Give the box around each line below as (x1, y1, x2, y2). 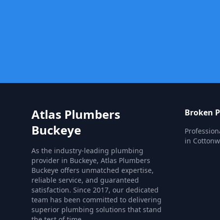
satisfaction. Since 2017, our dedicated (31, 185, 159, 194)
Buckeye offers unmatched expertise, (31, 165, 154, 175)
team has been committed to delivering (31, 195, 162, 204)
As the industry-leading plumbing (31, 146, 143, 155)
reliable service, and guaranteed (31, 175, 139, 185)
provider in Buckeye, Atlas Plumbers (31, 156, 150, 165)
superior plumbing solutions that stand (31, 205, 162, 214)
